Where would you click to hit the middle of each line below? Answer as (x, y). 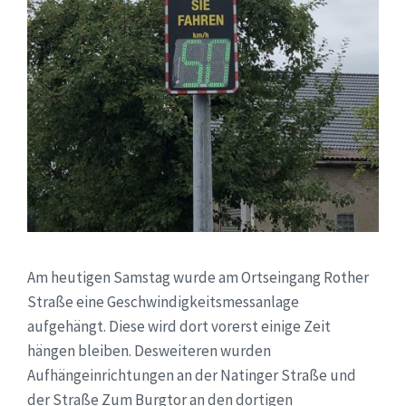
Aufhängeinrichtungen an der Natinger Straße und (192, 375)
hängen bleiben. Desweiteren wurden (149, 350)
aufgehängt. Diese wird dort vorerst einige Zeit (179, 326)
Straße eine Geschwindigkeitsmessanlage (163, 301)
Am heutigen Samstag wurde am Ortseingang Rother (198, 277)
